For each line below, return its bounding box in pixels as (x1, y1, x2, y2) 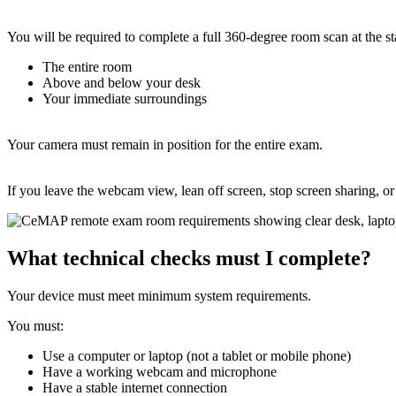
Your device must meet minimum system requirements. (7, 287, 311, 303)
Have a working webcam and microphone (42, 363, 277, 379)
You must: (7, 317, 64, 333)
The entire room (42, 58, 132, 74)
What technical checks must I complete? (7, 246, 371, 270)
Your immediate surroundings (42, 90, 207, 106)
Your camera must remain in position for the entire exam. (7, 136, 323, 152)
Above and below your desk (42, 74, 201, 90)
